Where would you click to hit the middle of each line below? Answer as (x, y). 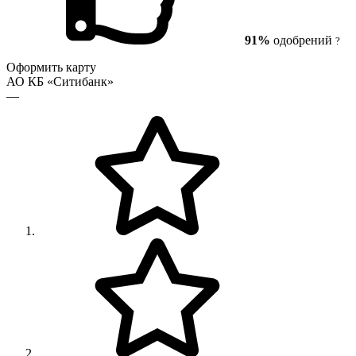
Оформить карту (51, 67)
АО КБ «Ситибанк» (60, 81)
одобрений (303, 40)
